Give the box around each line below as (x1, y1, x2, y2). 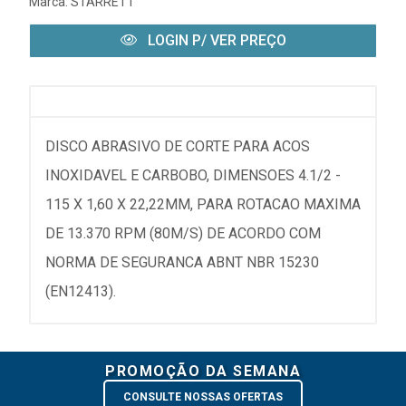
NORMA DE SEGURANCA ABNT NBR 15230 (45, 254, 319, 271)
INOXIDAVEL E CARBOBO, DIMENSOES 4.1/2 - (45, 167, 341, 184)
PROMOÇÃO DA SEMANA (105, 362, 301, 380)
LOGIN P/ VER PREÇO (143, 32, 286, 49)
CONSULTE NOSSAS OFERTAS (123, 391, 283, 403)
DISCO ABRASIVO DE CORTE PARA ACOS (45, 138, 310, 155)
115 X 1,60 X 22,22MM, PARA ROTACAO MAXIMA (45, 196, 361, 213)
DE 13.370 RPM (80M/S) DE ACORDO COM (45, 225, 321, 242)
